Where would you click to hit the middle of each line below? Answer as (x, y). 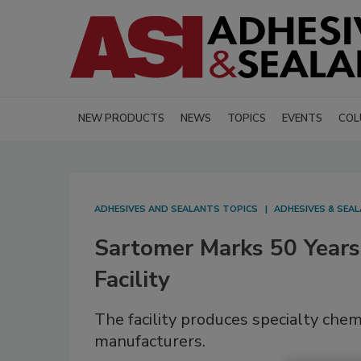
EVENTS (302, 119)
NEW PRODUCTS (121, 119)
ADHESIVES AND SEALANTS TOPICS (176, 210)
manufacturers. (150, 342)
